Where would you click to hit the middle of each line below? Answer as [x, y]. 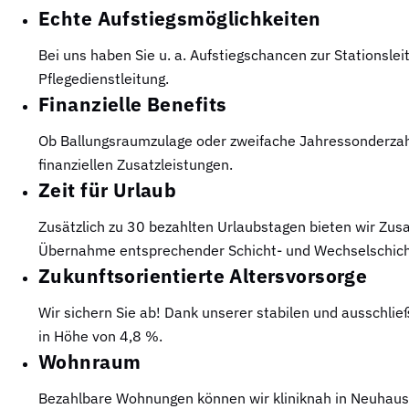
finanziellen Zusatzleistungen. [136, 164]
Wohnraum [90, 361]
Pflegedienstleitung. [104, 78]
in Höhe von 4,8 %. [100, 336]
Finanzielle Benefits [133, 104]
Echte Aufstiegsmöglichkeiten [180, 18]
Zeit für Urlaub [108, 189]
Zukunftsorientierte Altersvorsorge [203, 275]
